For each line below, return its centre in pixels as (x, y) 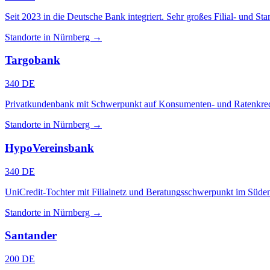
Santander (31, 236)
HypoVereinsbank (49, 148)
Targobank (33, 60)
